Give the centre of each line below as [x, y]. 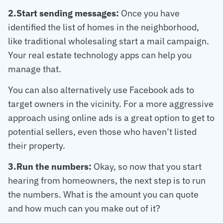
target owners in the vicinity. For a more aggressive [111, 104]
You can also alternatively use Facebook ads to [101, 90]
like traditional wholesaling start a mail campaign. [109, 41]
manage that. [35, 69]
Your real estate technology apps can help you [100, 55]
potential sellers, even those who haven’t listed [102, 132]
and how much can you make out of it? [84, 209]
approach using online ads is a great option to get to [111, 118]
